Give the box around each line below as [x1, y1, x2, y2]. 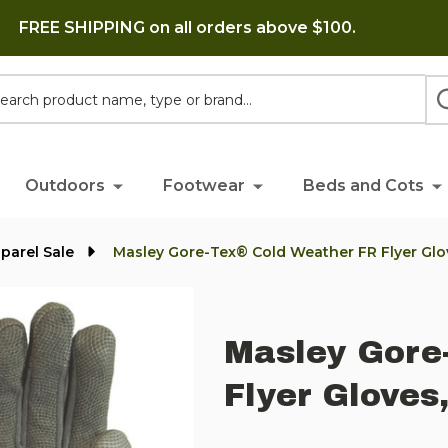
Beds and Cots [302, 176, 424, 195]
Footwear [162, 176, 245, 195]
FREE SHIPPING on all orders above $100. [18, 18, 356, 37]
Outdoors [24, 176, 105, 195]
